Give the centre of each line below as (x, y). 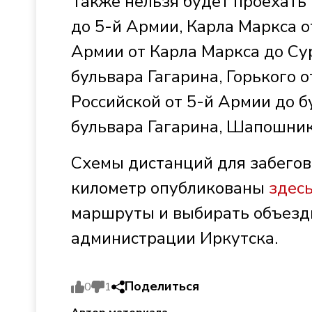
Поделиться (162, 286)
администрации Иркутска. (174, 238)
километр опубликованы (170, 188)
